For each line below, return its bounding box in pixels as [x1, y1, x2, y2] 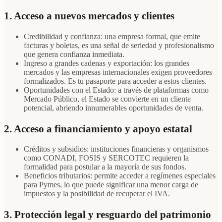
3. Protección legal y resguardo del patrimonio [4, 209, 211, 221]
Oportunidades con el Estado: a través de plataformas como [24, 85, 209, 94]
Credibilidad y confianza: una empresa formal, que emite [24, 32, 200, 41]
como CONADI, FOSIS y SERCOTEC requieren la [24, 154, 189, 163]
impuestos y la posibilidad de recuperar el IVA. [24, 189, 170, 198]
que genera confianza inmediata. [24, 50, 124, 58]
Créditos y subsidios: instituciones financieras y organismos [24, 145, 209, 154]
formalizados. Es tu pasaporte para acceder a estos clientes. [24, 76, 207, 85]
